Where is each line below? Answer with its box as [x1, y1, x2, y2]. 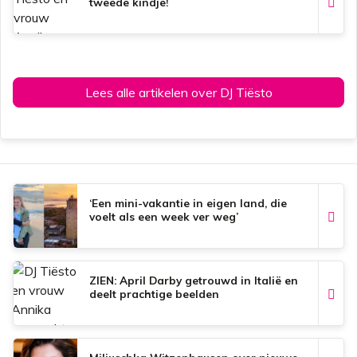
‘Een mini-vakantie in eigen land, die [89, 196, 287, 210]
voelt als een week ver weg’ [89, 210, 238, 224]
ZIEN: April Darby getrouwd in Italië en [89, 273, 298, 288]
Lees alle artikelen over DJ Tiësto [84, 84, 273, 101]
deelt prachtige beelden [89, 287, 219, 301]
